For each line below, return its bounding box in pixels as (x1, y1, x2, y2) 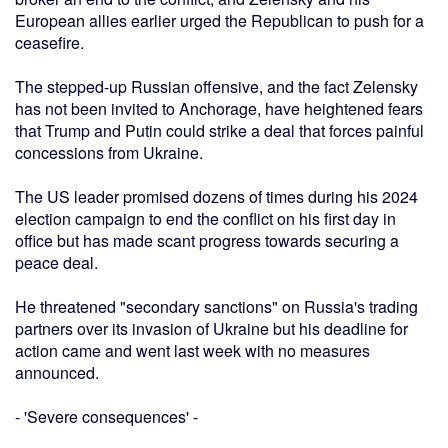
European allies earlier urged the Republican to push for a (15, 9, 424, 33)
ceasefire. (15, 31, 84, 55)
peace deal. (15, 251, 98, 275)
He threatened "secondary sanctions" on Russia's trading (15, 295, 418, 319)
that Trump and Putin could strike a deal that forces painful (15, 119, 424, 143)
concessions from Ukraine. (15, 141, 203, 165)
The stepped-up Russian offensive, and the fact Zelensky (15, 75, 418, 99)
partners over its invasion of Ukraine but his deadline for (15, 317, 408, 341)
